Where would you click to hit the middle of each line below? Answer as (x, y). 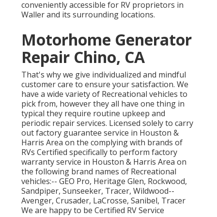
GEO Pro (74, 181)
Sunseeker (82, 191)
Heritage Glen (119, 181)
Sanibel (144, 200)
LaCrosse (110, 200)
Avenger (37, 200)
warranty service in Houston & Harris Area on (104, 162)
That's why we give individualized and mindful (104, 74)
